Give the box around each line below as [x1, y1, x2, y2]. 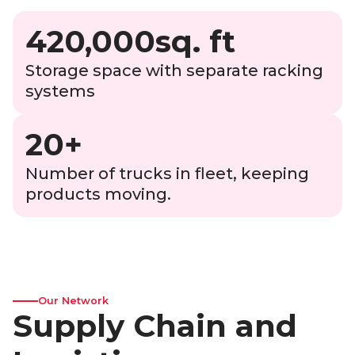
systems [25, 82, 95, 101]
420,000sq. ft [25, 23, 235, 61]
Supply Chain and [13, 307, 297, 345]
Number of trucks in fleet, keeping [25, 164, 309, 184]
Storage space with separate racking [25, 61, 323, 81]
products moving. [25, 185, 171, 204]
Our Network [38, 295, 109, 307]
